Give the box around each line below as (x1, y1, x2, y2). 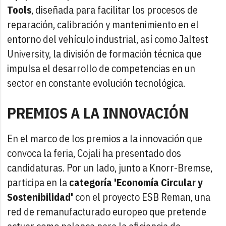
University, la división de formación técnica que (7, 46, 202, 61)
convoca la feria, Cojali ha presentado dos (7, 146, 182, 160)
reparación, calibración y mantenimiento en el (7, 17, 199, 31)
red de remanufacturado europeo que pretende (7, 204, 207, 218)
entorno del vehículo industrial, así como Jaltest (7, 32, 209, 46)
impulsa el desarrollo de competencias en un (7, 61, 196, 75)
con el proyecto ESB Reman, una (75, 190, 211, 204)
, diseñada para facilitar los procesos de (31, 3, 198, 17)
